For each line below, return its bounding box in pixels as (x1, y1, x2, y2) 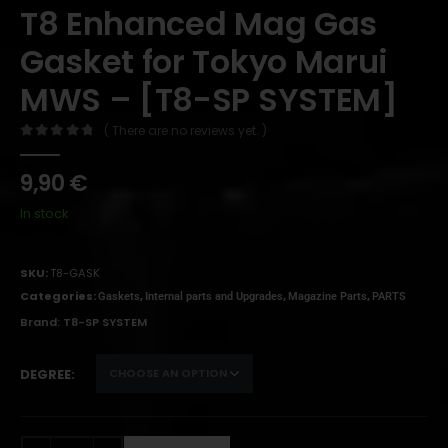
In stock (20, 203, 69, 223)
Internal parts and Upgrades (145, 290, 283, 304)
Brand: (20, 314, 60, 331)
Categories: (20, 288, 98, 305)
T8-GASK (50, 264, 100, 281)
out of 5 (30, 141, 107, 155)
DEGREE (20, 365, 71, 385)
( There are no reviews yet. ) (103, 122, 267, 140)
